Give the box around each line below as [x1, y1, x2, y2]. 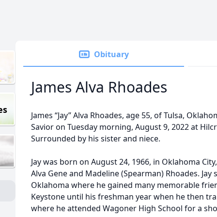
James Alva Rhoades [31, 77, 167, 97]
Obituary [94, 49, 129, 60]
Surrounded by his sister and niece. [31, 133, 160, 144]
